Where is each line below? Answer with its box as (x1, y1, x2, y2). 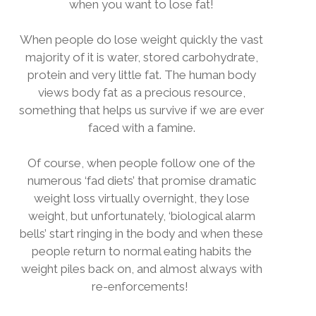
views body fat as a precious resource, (37, 85, 245, 99)
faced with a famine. (87, 121, 195, 135)
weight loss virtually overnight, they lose (33, 191, 250, 205)
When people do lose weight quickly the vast (20, 32, 263, 47)
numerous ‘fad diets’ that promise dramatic (27, 174, 256, 188)
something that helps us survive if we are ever (18, 103, 265, 117)
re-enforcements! (92, 279, 191, 293)
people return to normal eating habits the (31, 244, 252, 258)
